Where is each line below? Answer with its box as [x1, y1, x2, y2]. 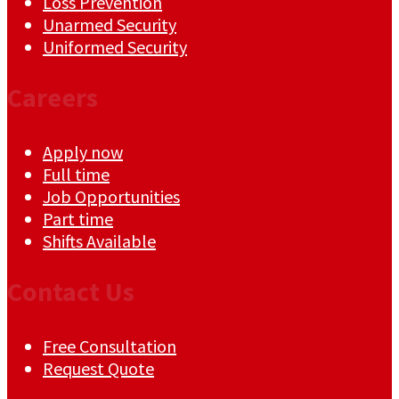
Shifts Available [43, 229, 156, 252]
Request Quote [43, 356, 154, 379]
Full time [43, 162, 110, 185]
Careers [7, 80, 98, 115]
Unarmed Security [43, 13, 176, 37]
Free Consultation [43, 334, 176, 357]
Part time [43, 207, 113, 230]
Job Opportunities [43, 184, 180, 208]
